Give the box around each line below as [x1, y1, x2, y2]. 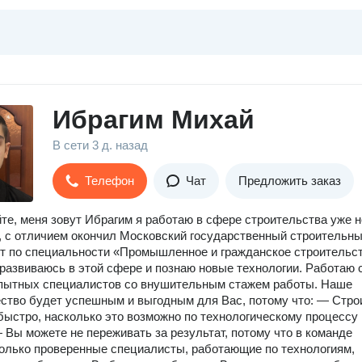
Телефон [85, 174, 134, 187]
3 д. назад [92, 138, 148, 152]
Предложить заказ [238, 174, 341, 187]
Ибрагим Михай [53, 105, 255, 134]
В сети [53, 138, 92, 152]
